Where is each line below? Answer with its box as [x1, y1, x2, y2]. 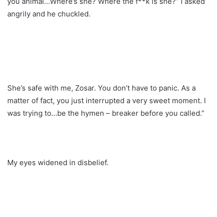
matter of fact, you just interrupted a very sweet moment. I [7, 95, 206, 105]
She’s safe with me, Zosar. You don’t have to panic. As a [7, 83, 196, 93]
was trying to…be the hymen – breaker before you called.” [7, 108, 204, 118]
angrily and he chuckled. [7, 9, 91, 18]
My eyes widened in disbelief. [7, 157, 108, 167]
